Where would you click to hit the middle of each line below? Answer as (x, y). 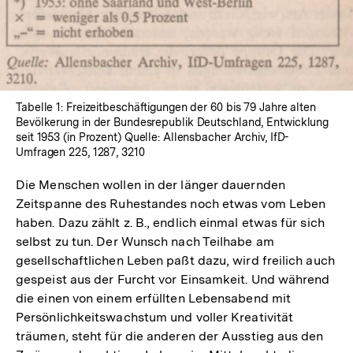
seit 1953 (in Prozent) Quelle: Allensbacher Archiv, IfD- (152, 137)
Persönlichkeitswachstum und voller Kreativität (155, 318)
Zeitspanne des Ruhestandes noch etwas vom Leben (171, 204)
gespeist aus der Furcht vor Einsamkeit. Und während (173, 280)
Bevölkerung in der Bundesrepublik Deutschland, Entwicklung (173, 123)
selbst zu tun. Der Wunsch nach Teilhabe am (145, 242)
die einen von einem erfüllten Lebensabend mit (154, 299)
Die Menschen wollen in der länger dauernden (150, 185)
